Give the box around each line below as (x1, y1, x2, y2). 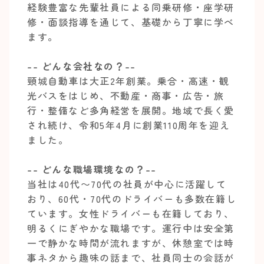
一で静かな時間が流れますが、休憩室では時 (27, 236, 235, 250)
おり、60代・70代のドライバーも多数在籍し (27, 192, 237, 206)
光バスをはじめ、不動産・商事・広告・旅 (27, 88, 225, 103)
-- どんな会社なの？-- (27, 59, 136, 73)
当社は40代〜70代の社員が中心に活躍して (27, 177, 227, 191)
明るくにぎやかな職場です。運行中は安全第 (27, 221, 235, 235)
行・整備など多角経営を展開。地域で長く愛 (27, 103, 235, 117)
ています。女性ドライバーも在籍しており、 (27, 206, 235, 220)
